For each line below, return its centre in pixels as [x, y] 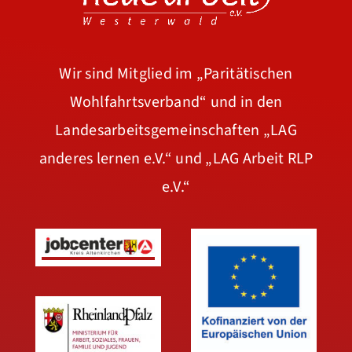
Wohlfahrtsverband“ [140, 102]
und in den [246, 102]
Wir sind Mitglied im [128, 73]
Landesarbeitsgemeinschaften [159, 130]
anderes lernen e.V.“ [107, 158]
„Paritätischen [244, 73]
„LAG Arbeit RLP [259, 158]
